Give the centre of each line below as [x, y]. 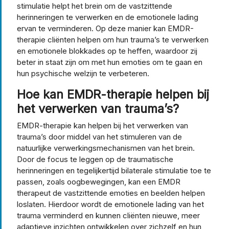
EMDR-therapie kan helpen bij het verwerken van [102, 125]
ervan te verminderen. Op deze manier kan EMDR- [105, 28]
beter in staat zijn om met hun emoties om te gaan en [110, 62]
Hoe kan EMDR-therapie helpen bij [113, 94]
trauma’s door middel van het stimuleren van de [99, 136]
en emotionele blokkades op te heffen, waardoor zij [107, 51]
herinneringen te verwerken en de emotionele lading [108, 17]
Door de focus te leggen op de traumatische [95, 159]
